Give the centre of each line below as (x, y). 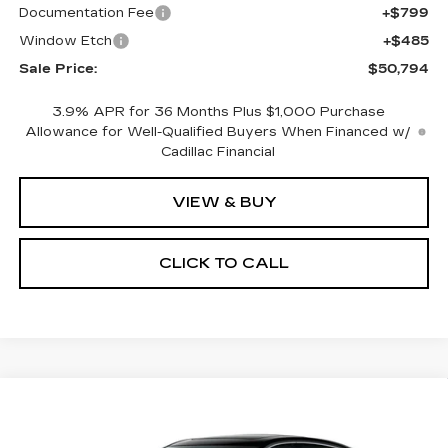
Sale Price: (57, 69)
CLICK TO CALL (224, 263)
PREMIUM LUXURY (109, 426)
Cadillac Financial (218, 152)
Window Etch (65, 41)
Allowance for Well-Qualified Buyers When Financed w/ (218, 132)
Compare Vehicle (105, 403)
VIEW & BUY (224, 202)
